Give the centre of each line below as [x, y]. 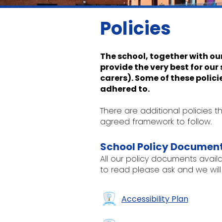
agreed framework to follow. [156, 122]
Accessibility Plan [155, 199]
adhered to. [125, 89]
